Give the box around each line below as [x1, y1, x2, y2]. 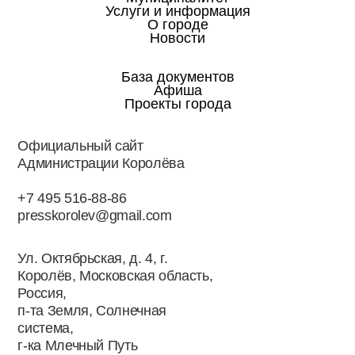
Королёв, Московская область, [17, 268, 213, 284]
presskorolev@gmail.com [17, 207, 172, 223]
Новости [150, 29, 205, 46]
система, [17, 320, 74, 337]
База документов [120, 69, 235, 86]
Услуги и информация [105, 2, 250, 19]
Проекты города [124, 96, 231, 113]
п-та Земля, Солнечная [17, 303, 166, 319]
